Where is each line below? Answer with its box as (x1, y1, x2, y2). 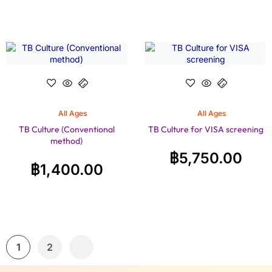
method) (50, 135, 83, 147)
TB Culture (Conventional (18, 124, 115, 135)
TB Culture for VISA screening (148, 124, 263, 135)
